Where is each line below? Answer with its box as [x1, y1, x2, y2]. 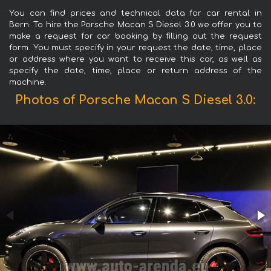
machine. [9, 78, 47, 87]
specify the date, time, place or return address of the [9, 67, 262, 76]
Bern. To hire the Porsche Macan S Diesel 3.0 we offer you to [9, 21, 262, 30]
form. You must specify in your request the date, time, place [9, 44, 262, 53]
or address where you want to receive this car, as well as [9, 55, 262, 64]
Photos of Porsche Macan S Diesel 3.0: [15, 93, 256, 108]
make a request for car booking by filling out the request [9, 32, 262, 41]
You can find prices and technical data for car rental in [9, 9, 262, 18]
